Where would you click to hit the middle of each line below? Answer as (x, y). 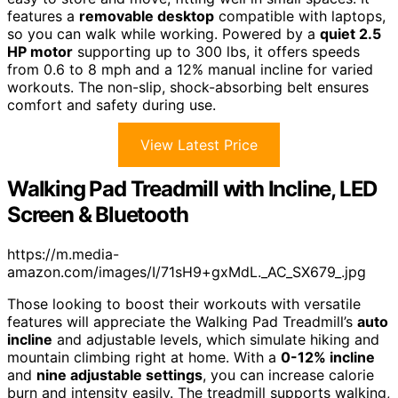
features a (43, 16)
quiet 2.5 (350, 34)
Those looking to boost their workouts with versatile (184, 304)
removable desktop (147, 16)
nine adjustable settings (119, 375)
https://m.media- (63, 255)
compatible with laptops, (300, 16)
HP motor (40, 52)
